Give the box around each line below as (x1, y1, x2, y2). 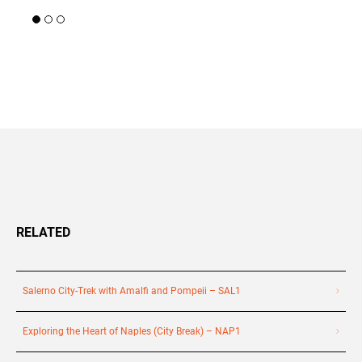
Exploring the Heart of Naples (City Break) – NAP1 (23, 326, 241, 338)
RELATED (16, 225, 70, 241)
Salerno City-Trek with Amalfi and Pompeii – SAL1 (23, 285, 241, 297)
